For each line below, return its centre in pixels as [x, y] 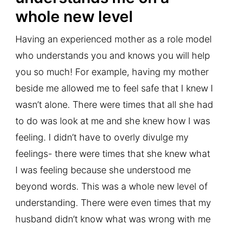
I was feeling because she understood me [103, 170]
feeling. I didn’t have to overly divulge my [102, 137]
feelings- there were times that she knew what [113, 153]
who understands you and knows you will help [113, 55]
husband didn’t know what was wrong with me [113, 219]
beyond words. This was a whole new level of [111, 186]
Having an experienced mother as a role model [113, 39]
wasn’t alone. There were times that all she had [114, 104]
